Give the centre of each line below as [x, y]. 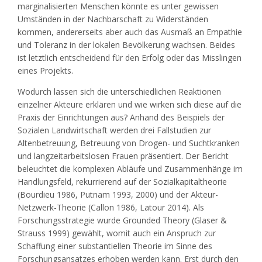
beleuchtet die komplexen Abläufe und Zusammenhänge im [130, 169]
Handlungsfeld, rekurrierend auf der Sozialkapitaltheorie [122, 182]
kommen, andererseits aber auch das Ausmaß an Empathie [130, 32]
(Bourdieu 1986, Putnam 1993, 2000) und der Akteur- [118, 195]
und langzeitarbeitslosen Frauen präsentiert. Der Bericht [123, 156]
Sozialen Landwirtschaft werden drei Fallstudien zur [114, 130]
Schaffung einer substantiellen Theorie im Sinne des [115, 246]
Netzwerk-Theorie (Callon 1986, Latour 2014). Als [111, 208]
